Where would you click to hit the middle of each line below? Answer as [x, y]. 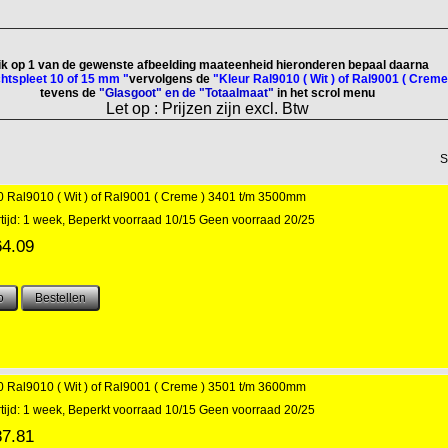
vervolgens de [169, 79]
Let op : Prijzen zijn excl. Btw [207, 109]
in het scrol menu [326, 93]
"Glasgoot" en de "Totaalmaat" [188, 93]
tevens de [68, 93]
